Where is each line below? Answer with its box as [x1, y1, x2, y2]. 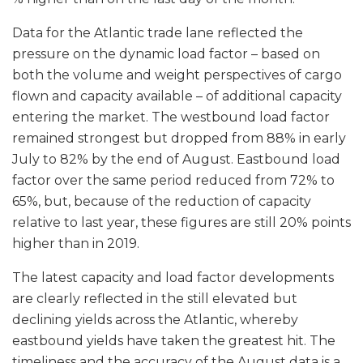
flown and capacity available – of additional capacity [12, 88, 342, 105]
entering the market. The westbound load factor [12, 109, 330, 126]
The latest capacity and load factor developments [12, 270, 334, 286]
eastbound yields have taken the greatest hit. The [12, 333, 335, 349]
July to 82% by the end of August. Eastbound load [12, 152, 340, 168]
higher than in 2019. [12, 236, 139, 252]
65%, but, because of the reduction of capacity [12, 194, 311, 210]
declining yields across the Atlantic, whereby [12, 312, 298, 328]
